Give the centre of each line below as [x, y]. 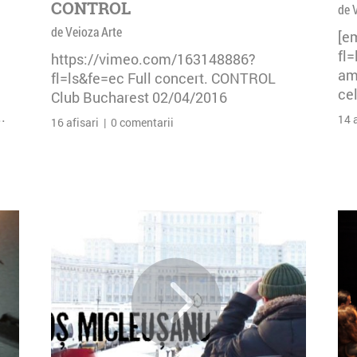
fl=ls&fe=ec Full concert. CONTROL [163, 78]
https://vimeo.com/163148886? [153, 59]
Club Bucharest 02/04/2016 [139, 97]
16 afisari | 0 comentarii [112, 122]
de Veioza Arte [86, 31]
